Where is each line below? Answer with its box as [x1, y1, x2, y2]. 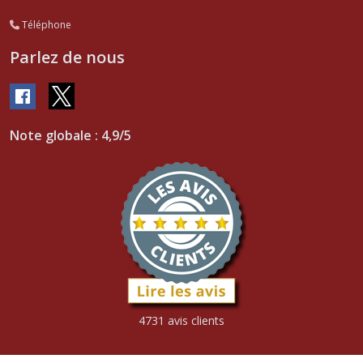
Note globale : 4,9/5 [10, 126, 131, 144]
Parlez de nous [10, 46, 125, 69]
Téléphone [19, 18, 71, 32]
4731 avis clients [139, 312, 224, 328]
